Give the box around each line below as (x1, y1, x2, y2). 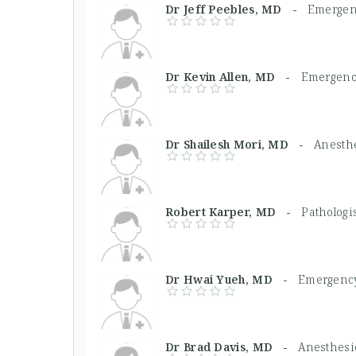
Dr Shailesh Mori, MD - (165, 136, 315, 152)
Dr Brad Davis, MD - (165, 339, 299, 354)
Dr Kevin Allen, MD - (165, 68, 301, 84)
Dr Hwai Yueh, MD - (165, 271, 298, 287)
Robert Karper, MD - (165, 203, 302, 219)
